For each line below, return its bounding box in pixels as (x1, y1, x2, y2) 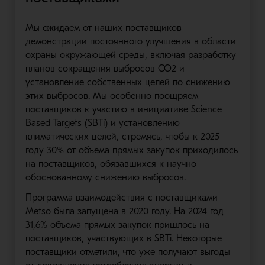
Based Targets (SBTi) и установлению (25, 118, 180, 128)
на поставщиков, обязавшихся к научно (25, 159, 196, 169)
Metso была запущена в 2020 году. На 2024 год (25, 206, 224, 216)
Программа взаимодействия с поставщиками (25, 192, 218, 203)
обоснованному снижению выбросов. (25, 172, 186, 183)
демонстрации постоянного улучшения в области (25, 36, 236, 47)
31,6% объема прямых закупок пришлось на (25, 219, 209, 230)
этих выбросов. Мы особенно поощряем (25, 91, 198, 101)
